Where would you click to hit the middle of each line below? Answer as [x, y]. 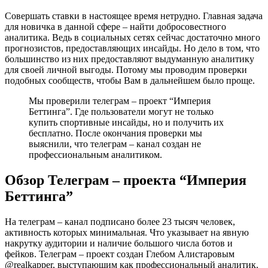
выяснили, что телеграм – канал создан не [115, 144]
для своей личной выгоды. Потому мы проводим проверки [126, 70]
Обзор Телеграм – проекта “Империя [126, 180]
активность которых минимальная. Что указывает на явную [127, 232]
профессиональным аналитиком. [95, 155]
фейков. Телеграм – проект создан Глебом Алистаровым [120, 254]
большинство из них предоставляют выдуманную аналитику [130, 59]
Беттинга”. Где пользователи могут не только [121, 112]
